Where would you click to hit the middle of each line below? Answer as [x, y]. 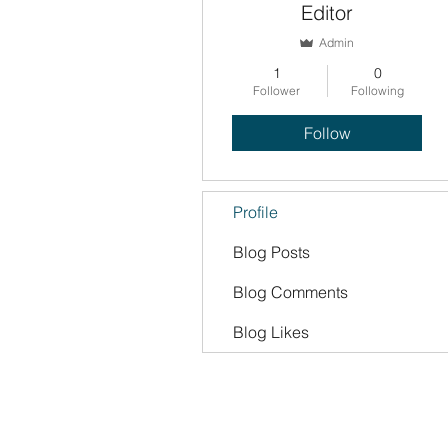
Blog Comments [290, 292]
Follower [276, 90]
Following [377, 90]
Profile [255, 212]
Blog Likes [271, 332]
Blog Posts [271, 252]
